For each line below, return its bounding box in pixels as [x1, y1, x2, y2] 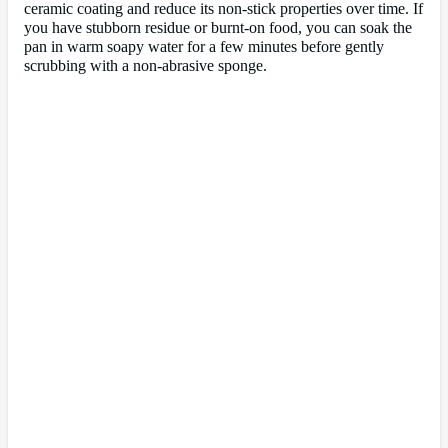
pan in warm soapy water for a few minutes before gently [24, 37, 384, 56]
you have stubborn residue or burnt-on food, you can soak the [24, 18, 412, 37]
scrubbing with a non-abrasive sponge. [24, 56, 267, 75]
